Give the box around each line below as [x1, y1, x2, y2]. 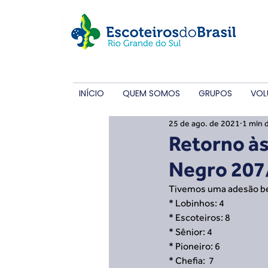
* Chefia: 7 [169, 255, 214, 266]
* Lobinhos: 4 [169, 197, 224, 209]
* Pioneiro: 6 [169, 240, 220, 252]
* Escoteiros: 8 [169, 212, 230, 223]
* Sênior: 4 [169, 226, 212, 237]
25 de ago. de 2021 [169, 118, 240, 128]
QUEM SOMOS [123, 87, 180, 99]
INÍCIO [79, 87, 104, 99]
